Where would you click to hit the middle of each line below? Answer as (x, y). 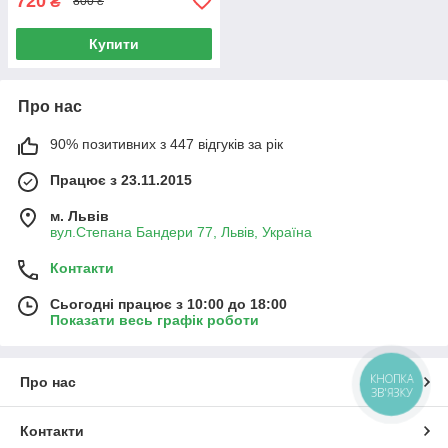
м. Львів (79, 215)
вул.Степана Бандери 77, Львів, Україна (181, 231)
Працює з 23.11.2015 (121, 179)
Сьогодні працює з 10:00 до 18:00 (168, 303)
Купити (114, 43)
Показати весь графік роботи (154, 319)
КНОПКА (392, 379)
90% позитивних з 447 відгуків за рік (166, 143)
